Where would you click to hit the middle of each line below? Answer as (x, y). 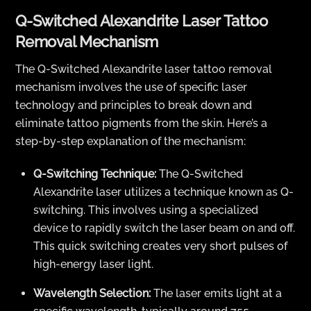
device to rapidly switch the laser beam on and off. (164, 228)
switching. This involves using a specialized (146, 210)
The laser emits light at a (216, 294)
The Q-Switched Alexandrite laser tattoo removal (144, 69)
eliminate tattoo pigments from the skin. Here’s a (142, 124)
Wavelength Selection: (92, 294)
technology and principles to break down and (134, 106)
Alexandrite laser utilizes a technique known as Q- (163, 192)
